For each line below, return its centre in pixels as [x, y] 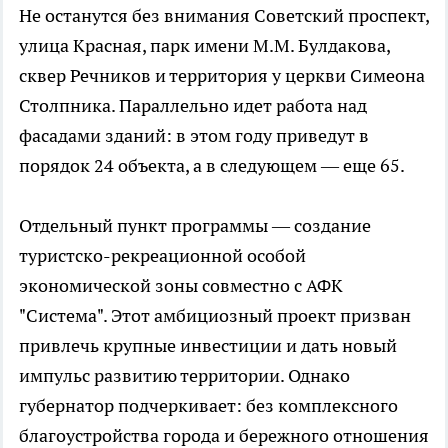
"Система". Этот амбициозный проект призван [215, 315]
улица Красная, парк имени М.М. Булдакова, [204, 45]
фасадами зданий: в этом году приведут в [194, 135]
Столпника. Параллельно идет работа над [193, 105]
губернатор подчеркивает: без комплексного [208, 405]
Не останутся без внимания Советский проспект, [224, 15]
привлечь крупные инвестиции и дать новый [208, 345]
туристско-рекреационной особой [162, 255]
